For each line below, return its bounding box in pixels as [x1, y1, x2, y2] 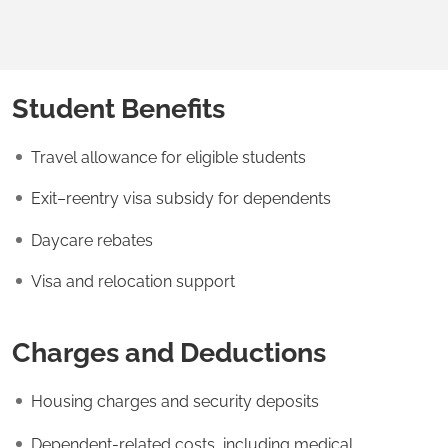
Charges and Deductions [12, 335, 332, 368]
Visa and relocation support [31, 272, 243, 292]
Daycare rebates [31, 230, 161, 250]
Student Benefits [12, 91, 231, 124]
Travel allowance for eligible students [31, 147, 306, 167]
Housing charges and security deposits [31, 391, 327, 411]
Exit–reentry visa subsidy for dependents [31, 189, 339, 209]
